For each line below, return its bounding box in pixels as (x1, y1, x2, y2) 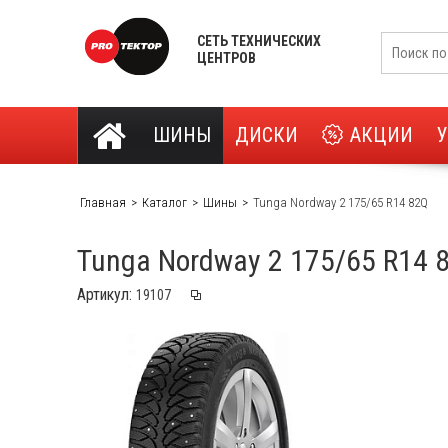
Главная (80, 195, 126, 210)
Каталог (142, 195, 187, 210)
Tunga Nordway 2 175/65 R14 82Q (253, 195, 428, 210)
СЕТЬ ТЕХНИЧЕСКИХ (197, 32, 321, 49)
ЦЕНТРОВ (197, 49, 256, 66)
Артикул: (77, 285, 136, 304)
